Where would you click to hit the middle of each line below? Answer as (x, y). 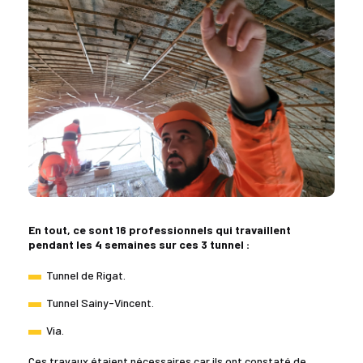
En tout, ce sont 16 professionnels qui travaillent (160, 229)
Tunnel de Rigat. (86, 275)
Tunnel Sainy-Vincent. (100, 302)
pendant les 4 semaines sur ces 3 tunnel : (139, 244)
